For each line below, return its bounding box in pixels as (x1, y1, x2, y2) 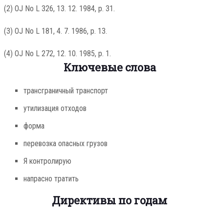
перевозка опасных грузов (23, 139, 108, 149)
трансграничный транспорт (23, 86, 108, 96)
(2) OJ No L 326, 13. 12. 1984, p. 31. (3, 4, 115, 14)
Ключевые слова (63, 60, 156, 75)
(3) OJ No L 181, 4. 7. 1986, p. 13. (3, 26, 107, 36)
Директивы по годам (52, 193, 167, 208)
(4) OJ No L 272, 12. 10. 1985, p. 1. (3, 49, 111, 59)
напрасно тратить (23, 174, 79, 184)
